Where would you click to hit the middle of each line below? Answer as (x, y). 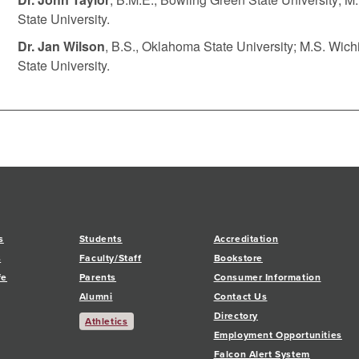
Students (101, 239)
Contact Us (240, 296)
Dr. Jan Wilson (61, 46)
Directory (236, 316)
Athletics (107, 321)
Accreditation (246, 239)
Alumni (96, 296)
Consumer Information (267, 277)
